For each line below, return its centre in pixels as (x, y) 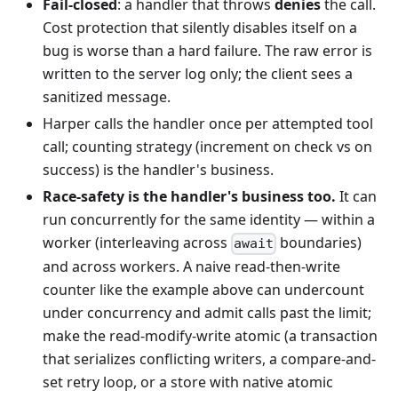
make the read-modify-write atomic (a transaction (210, 336)
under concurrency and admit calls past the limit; (207, 313)
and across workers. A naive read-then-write (191, 267)
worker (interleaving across (137, 243)
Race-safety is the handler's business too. (189, 197)
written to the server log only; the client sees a (198, 74)
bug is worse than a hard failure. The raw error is (207, 51)
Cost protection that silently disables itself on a (200, 28)
